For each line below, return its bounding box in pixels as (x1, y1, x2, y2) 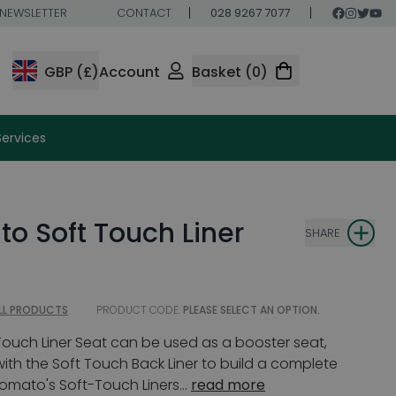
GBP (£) (44, 62, 99, 82)
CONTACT (117, 4, 171, 21)
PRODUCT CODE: (96, 302, 180, 317)
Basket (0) (192, 62, 268, 82)
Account (99, 62, 160, 82)
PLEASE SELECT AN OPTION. (183, 302, 320, 317)
